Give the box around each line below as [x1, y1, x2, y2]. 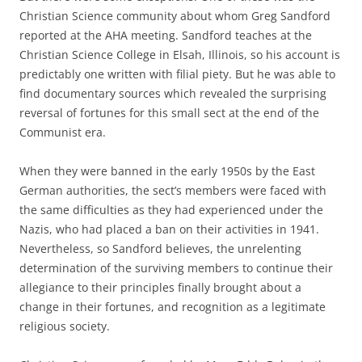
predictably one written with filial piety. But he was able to [19, 66, 335, 82]
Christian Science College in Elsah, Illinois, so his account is [19, 47, 340, 62]
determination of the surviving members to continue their [19, 260, 333, 276]
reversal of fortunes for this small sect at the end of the [19, 105, 319, 120]
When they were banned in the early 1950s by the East [19, 163, 315, 179]
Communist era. [19, 124, 106, 140]
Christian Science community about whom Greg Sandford [19, 8, 330, 23]
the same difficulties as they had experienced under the [19, 202, 323, 217]
